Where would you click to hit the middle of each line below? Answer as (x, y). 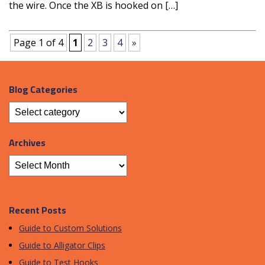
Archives (27, 142)
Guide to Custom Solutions (70, 228)
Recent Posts (38, 210)
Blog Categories (43, 89)
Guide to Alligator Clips (62, 245)
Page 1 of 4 (38, 42)
